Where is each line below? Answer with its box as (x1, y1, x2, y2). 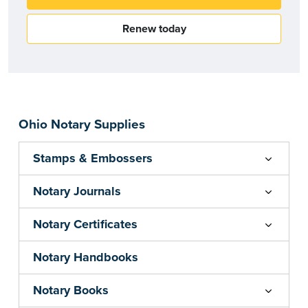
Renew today (122, 22, 186, 36)
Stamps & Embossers (33, 151, 153, 166)
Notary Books (33, 283, 109, 298)
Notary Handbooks (33, 250, 138, 265)
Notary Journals (33, 184, 121, 199)
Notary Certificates (33, 217, 137, 232)
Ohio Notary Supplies (19, 117, 145, 133)
